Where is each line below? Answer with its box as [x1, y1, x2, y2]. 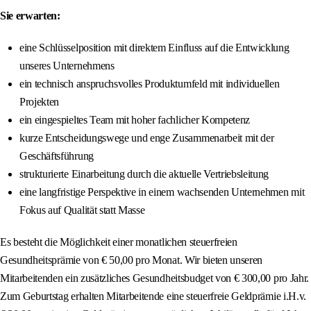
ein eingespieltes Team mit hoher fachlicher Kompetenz [19, 114, 251, 126]
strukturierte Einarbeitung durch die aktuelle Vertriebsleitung [19, 168, 269, 180]
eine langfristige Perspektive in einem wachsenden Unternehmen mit [19, 186, 305, 199]
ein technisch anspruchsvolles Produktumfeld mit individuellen [19, 78, 280, 90]
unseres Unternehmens [19, 60, 115, 72]
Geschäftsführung [19, 150, 94, 162]
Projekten [19, 96, 60, 108]
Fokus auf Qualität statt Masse [19, 204, 145, 217]
